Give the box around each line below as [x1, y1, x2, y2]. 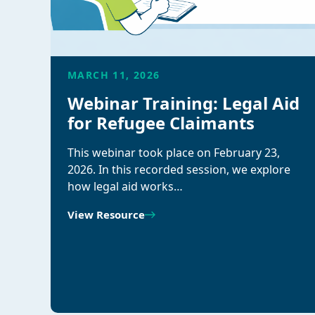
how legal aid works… [67, 179, 183, 194]
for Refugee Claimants [67, 111, 255, 134]
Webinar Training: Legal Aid [67, 91, 300, 115]
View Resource [67, 207, 145, 221]
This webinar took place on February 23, [67, 145, 280, 160]
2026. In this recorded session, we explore [67, 162, 290, 177]
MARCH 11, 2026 [67, 68, 160, 82]
